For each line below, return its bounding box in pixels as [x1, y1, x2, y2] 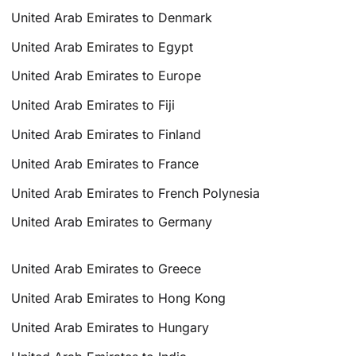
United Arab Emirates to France [11, 155, 199, 172]
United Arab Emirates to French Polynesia [11, 184, 261, 201]
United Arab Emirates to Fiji [11, 97, 176, 114]
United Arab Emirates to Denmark [11, 9, 213, 25]
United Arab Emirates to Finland [11, 126, 202, 142]
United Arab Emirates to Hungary [11, 319, 210, 335]
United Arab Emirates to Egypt [11, 38, 194, 55]
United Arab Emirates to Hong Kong [11, 289, 226, 306]
